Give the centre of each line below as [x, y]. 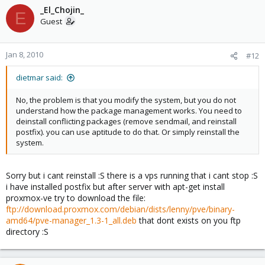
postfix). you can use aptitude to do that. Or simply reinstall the [128, 132]
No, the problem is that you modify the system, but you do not [126, 100]
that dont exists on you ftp [189, 220]
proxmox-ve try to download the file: [76, 198]
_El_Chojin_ [62, 10]
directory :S [27, 232]
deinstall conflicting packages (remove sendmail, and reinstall [126, 121]
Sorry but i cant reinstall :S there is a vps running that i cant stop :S [132, 175]
